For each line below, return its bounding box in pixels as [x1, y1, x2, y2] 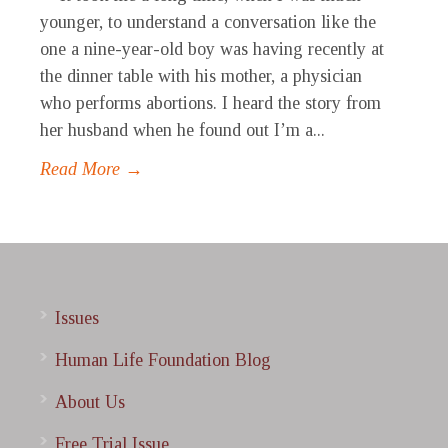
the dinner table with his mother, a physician [40, 66, 362, 87]
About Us [55, 392, 125, 413]
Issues [55, 308, 99, 329]
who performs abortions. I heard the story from [40, 93, 381, 114]
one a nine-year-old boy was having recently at [40, 39, 384, 60]
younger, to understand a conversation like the [40, 12, 376, 33]
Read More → [40, 159, 143, 180]
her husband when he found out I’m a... [40, 120, 325, 141]
